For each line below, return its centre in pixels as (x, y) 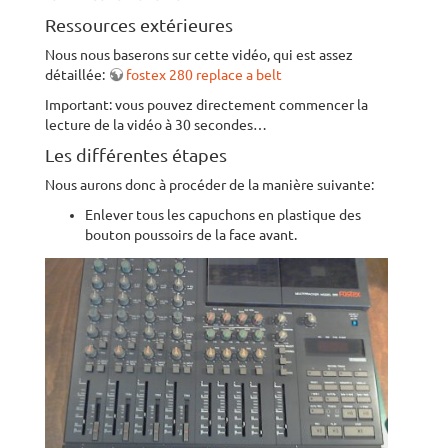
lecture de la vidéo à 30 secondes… (156, 125)
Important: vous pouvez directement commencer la (206, 105)
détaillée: (76, 75)
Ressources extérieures (139, 25)
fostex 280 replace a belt (204, 75)
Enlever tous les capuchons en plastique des (223, 215)
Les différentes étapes (136, 155)
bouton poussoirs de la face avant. (191, 235)
